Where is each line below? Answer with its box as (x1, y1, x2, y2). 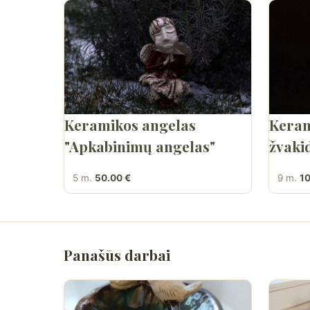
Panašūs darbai (64, 244, 170, 264)
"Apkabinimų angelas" (64, 136, 215, 156)
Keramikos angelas (64, 114, 196, 134)
